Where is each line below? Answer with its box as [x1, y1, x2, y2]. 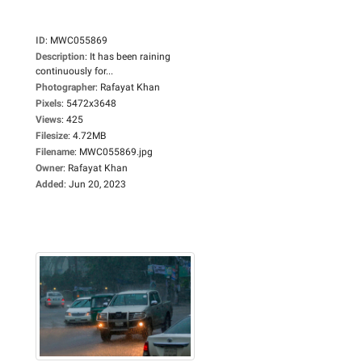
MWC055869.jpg [79, 145, 153, 158]
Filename [36, 145, 74, 158]
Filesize [36, 129, 68, 141]
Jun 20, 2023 [69, 178, 126, 190]
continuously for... [36, 65, 113, 77]
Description [36, 50, 85, 62]
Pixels [36, 97, 61, 109]
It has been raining [90, 50, 170, 62]
